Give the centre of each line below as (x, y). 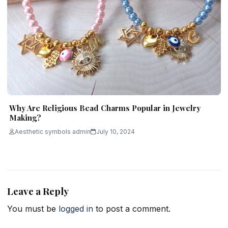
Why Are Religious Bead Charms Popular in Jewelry (105, 108)
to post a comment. (132, 208)
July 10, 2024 (116, 132)
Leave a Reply (38, 191)
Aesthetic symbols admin (53, 132)
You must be (33, 208)
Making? (25, 118)
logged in (76, 208)
